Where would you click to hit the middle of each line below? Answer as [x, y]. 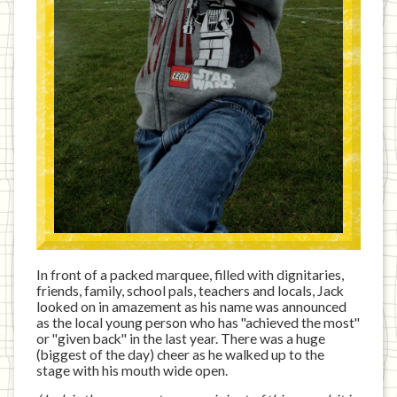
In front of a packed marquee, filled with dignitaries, [191, 274]
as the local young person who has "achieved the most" [198, 322]
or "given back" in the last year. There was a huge [181, 338]
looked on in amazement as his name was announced [192, 306]
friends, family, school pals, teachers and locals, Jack [191, 290]
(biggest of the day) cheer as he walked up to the [181, 354]
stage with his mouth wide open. [132, 370]
